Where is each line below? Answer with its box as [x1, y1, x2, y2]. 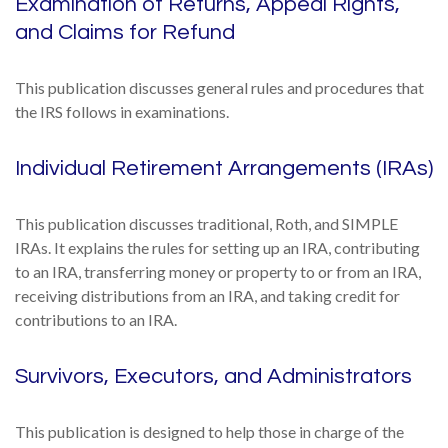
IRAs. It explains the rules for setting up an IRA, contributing [15, 238, 420, 257]
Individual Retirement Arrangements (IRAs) [15, 157, 433, 180]
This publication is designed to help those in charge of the [15, 422, 404, 441]
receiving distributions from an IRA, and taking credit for [15, 286, 400, 305]
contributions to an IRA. [15, 310, 177, 329]
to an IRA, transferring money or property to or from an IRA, [15, 262, 421, 281]
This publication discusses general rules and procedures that [15, 78, 424, 97]
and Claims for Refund [15, 21, 235, 44]
